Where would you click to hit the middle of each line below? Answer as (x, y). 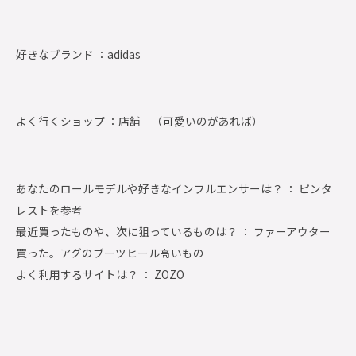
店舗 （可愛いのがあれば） (191, 121)
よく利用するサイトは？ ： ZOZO (100, 274)
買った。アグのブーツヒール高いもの (110, 252)
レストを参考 (49, 209)
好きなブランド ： (62, 54)
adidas (124, 54)
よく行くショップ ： (67, 121)
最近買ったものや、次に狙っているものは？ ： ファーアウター (173, 231)
